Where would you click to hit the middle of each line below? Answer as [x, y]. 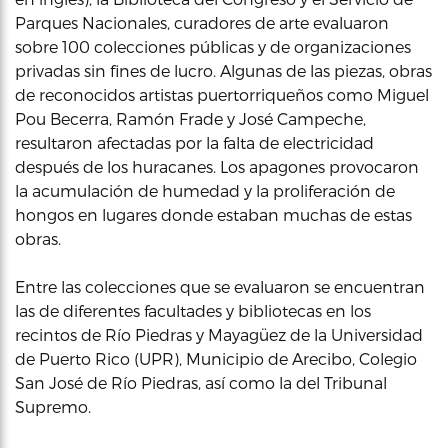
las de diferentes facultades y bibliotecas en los [193, 310]
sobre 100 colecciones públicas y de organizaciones [213, 46]
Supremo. [53, 406]
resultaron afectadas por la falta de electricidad [194, 142]
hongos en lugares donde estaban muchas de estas [213, 214]
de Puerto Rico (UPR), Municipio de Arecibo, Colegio [216, 358]
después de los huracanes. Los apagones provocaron [217, 166]
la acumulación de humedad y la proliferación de [205, 190]
